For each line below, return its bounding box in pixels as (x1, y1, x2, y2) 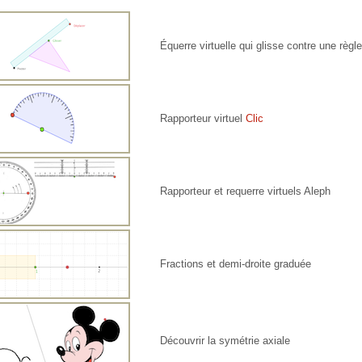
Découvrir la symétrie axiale (160, 335, 291, 347)
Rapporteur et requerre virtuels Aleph (160, 185, 331, 198)
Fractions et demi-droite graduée (160, 258, 312, 271)
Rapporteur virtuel (160, 112, 246, 125)
